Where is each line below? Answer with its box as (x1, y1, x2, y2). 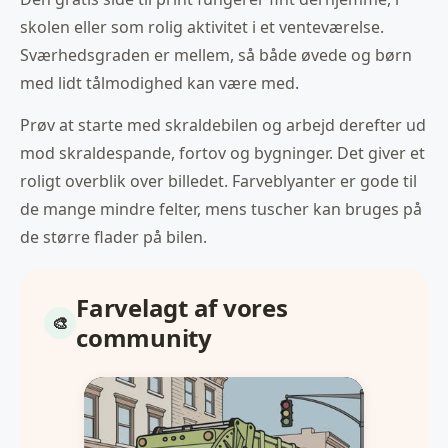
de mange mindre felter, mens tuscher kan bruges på (20, 198, 422, 221)
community (76, 321, 212, 355)
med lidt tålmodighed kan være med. (20, 72, 299, 95)
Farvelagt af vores (76, 291, 288, 325)
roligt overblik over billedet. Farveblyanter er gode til (20, 170, 417, 193)
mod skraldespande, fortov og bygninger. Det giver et (20, 142, 425, 165)
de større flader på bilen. (20, 226, 207, 249)
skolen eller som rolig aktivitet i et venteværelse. (20, 16, 384, 39)
